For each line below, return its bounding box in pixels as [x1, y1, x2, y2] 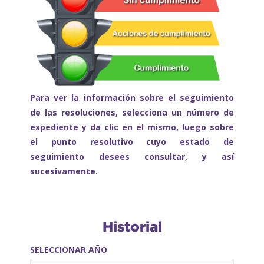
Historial [102, 219, 162, 235]
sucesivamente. [29, 166, 98, 177]
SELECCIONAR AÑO [29, 244, 107, 256]
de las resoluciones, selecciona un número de [29, 107, 235, 118]
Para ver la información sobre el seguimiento [29, 92, 235, 104]
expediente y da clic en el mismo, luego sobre [29, 121, 235, 133]
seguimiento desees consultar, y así [29, 151, 235, 163]
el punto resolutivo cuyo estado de [29, 136, 235, 148]
